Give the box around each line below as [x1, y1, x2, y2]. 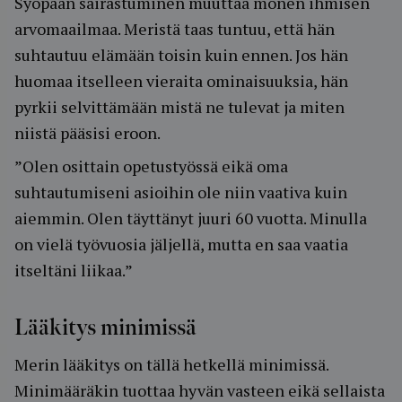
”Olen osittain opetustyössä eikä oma [14, 155, 288, 177]
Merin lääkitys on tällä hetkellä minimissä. [14, 354, 328, 375]
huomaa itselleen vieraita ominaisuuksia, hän [14, 70, 348, 92]
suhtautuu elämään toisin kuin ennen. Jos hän [14, 44, 348, 66]
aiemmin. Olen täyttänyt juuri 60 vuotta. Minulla [14, 207, 367, 229]
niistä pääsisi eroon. [14, 122, 161, 144]
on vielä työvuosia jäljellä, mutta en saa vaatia [14, 233, 348, 255]
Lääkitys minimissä [14, 315, 197, 341]
